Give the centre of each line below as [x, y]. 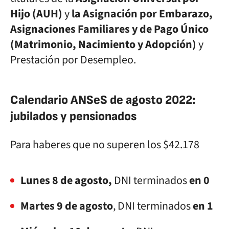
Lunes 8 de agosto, [66, 180]
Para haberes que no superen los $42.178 [105, 145]
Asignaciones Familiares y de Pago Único [109, 29]
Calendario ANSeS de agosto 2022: [103, 100]
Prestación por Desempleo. [73, 60]
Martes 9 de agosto [67, 206]
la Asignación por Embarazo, [142, 14]
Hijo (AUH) [36, 14]
